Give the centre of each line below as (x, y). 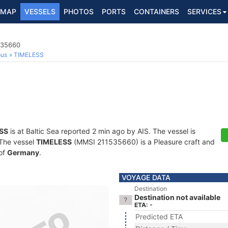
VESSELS (40, 11)
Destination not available (177, 197)
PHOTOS (79, 11)
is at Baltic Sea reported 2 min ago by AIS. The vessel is (102, 131)
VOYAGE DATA (146, 177)
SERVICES (204, 11)
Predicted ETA (159, 217)
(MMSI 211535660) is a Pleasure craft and (143, 142)
